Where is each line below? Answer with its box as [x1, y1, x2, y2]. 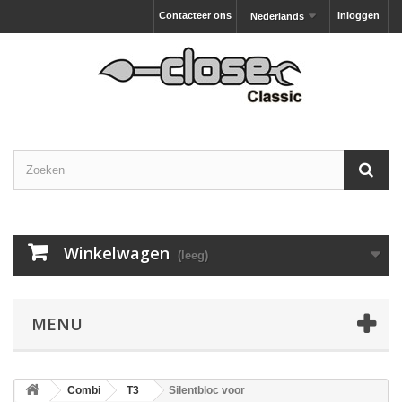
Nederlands [250, 11, 305, 22]
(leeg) [178, 249, 208, 262]
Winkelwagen [64, 242, 170, 264]
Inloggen [337, 10, 380, 21]
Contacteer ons [158, 10, 232, 21]
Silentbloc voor [169, 384, 245, 397]
